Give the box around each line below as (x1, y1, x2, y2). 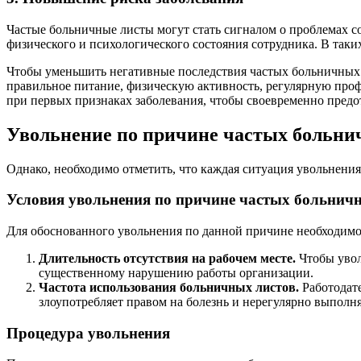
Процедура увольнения (6, 324, 170, 342)
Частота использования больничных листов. (39, 280, 299, 294)
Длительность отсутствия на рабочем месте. (39, 251, 296, 265)
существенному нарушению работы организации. (39, 266, 313, 280)
